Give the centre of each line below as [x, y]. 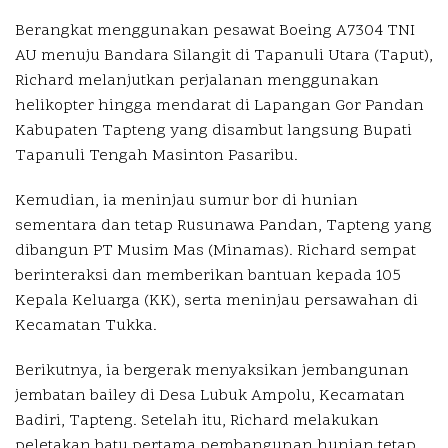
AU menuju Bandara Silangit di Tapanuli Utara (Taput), [224, 55]
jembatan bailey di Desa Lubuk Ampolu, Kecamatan [210, 395]
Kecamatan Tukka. [86, 325]
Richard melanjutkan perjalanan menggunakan [197, 80]
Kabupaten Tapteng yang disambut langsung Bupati [213, 130]
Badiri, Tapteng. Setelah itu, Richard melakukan [197, 420]
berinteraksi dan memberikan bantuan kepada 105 [208, 275]
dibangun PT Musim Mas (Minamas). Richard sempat [215, 250]
